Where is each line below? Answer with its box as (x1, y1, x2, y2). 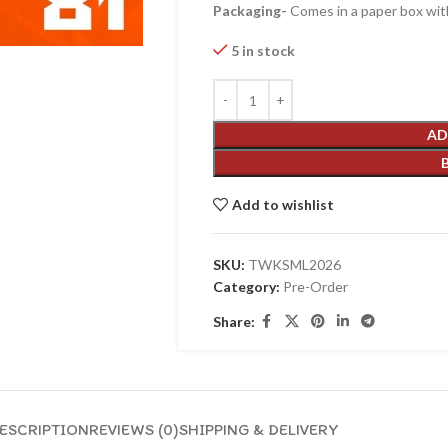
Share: (212, 312, 255, 330)
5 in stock (231, 42, 296, 59)
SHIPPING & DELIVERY (178, 420, 339, 439)
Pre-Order (282, 278, 348, 295)
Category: (212, 278, 280, 295)
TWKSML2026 (247, 256, 341, 273)
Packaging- (212, 2, 290, 19)
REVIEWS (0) (88, 420, 179, 439)
